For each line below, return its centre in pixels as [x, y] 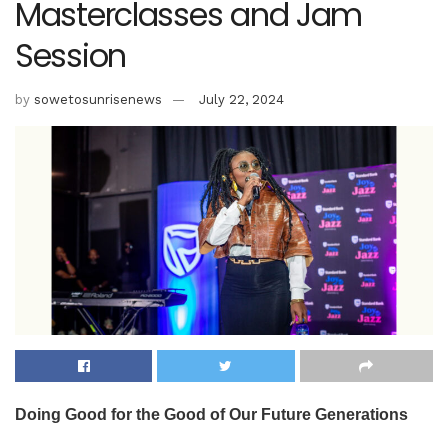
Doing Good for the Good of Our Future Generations [211, 415]
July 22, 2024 [241, 100]
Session [71, 56]
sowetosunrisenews [98, 100]
